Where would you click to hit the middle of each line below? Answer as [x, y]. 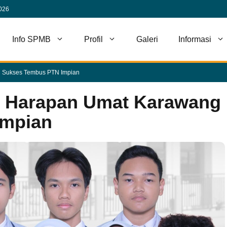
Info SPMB [31, 39]
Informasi [195, 39]
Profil [93, 39]
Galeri [147, 39]
